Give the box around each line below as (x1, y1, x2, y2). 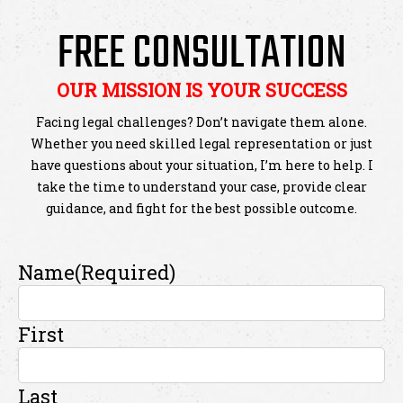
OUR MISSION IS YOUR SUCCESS (56, 77, 347, 103)
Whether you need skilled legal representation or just (31, 135, 372, 152)
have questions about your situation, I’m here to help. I (30, 157, 373, 174)
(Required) (75, 259, 175, 285)
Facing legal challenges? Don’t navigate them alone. (36, 113, 367, 130)
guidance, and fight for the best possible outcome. (46, 200, 357, 217)
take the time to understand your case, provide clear (36, 178, 367, 195)
